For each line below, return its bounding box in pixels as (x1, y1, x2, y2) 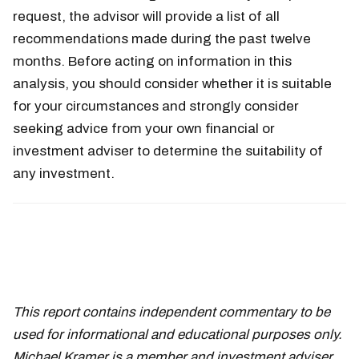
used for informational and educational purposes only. (13, 327, 342, 343)
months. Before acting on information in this (13, 54, 292, 70)
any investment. (13, 166, 115, 182)
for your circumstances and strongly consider (13, 99, 299, 115)
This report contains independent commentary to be (13, 305, 330, 321)
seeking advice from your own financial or (13, 121, 275, 137)
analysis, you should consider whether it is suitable (13, 76, 332, 92)
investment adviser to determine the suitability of (13, 143, 323, 159)
